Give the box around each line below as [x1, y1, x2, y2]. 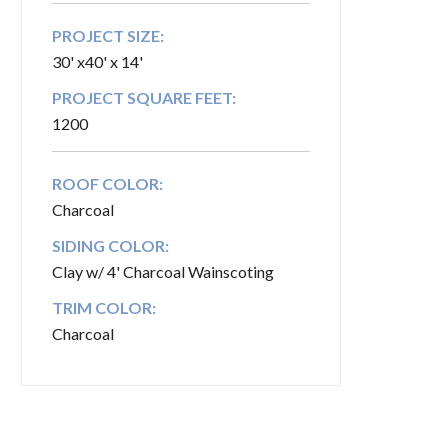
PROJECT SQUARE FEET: [52, 88, 236, 107]
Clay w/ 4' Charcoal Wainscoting [52, 262, 274, 281]
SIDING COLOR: [52, 236, 169, 255]
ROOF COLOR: [52, 174, 163, 193]
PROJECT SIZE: [52, 26, 164, 45]
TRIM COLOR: [52, 298, 156, 317]
